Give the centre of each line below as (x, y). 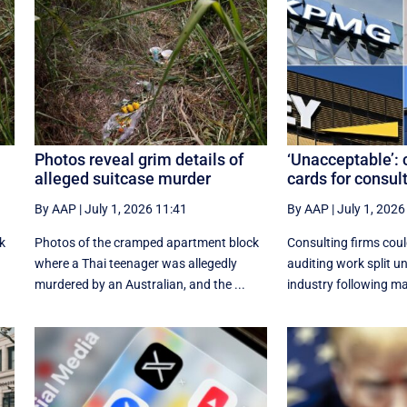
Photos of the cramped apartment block (146, 242)
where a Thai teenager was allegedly (135, 263)
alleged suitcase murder (122, 178)
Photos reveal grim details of (139, 159)
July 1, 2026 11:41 (135, 208)
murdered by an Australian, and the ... (139, 284)
